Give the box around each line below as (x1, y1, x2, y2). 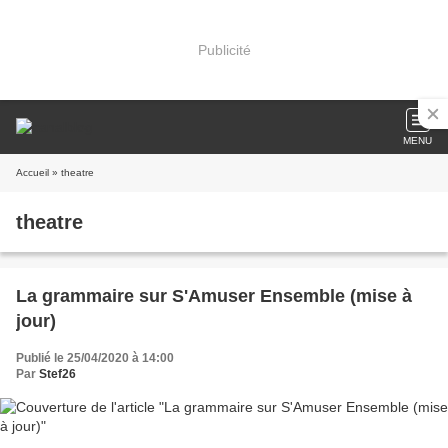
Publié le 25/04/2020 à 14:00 (16, 351, 174, 365)
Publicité (197, 41, 251, 58)
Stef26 (39, 367, 76, 381)
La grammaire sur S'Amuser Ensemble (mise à (16, 286, 412, 306)
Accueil (16, 167, 49, 178)
